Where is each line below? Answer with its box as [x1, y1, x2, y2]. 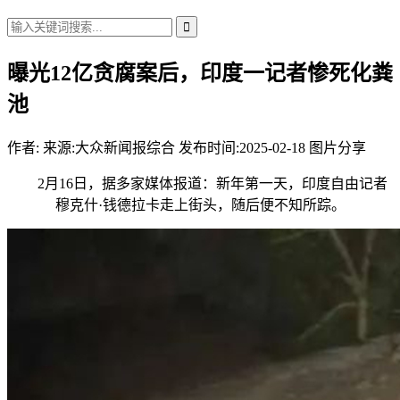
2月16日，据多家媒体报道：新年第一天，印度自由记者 [12, 176, 387, 192]
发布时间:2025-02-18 [179, 140, 305, 156]
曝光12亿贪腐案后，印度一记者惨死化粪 [7, 62, 393, 86]
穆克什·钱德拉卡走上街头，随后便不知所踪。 [54, 197, 346, 213]
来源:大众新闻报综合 [43, 140, 175, 156]
